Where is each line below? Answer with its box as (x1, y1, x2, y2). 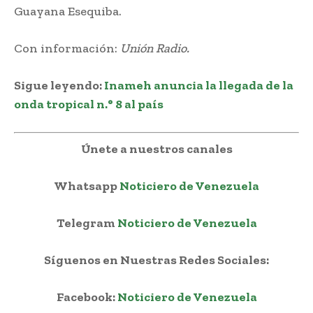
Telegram (56, 214, 117, 231)
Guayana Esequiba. (14, 3, 122, 19)
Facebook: (56, 289, 117, 305)
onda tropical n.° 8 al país (14, 96, 163, 112)
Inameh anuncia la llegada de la (104, 77, 293, 93)
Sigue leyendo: (14, 77, 104, 93)
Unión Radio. (120, 40, 189, 56)
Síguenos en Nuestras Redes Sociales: (44, 252, 269, 268)
